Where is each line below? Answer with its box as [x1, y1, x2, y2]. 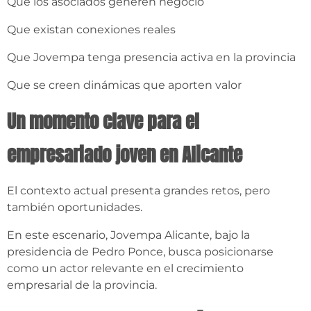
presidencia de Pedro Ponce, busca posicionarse [7, 245, 274, 259]
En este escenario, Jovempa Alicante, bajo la [7, 228, 250, 242]
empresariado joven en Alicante [7, 140, 242, 169]
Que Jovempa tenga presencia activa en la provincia [7, 51, 296, 65]
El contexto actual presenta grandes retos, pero [7, 184, 270, 198]
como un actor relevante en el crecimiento [7, 262, 244, 276]
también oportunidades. [7, 201, 142, 215]
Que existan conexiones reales [7, 23, 176, 37]
